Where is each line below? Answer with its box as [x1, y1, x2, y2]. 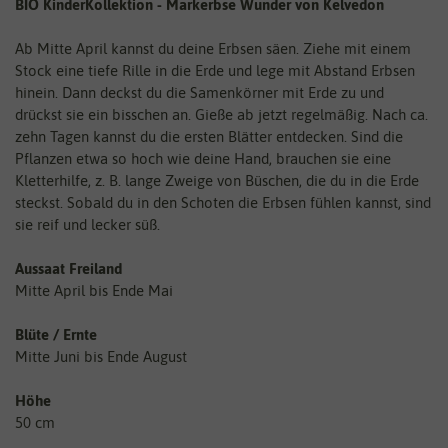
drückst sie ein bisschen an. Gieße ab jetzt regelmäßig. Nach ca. [15, 106, 428, 124]
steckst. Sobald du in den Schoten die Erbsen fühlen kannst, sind [15, 194, 431, 212]
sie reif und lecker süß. [15, 216, 160, 234]
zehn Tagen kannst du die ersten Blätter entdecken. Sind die [15, 128, 403, 146]
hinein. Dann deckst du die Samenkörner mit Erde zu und [15, 84, 384, 102]
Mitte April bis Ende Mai [15, 282, 173, 300]
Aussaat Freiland [15, 260, 122, 278]
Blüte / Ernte [15, 326, 97, 344]
